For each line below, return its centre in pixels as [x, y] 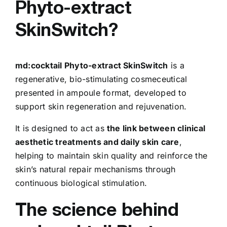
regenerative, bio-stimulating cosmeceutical [101, 79]
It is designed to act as [61, 128]
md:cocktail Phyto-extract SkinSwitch [92, 65]
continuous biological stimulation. [81, 183]
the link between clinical [156, 128]
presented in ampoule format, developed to [101, 92]
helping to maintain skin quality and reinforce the [111, 155]
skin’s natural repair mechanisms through [96, 169]
